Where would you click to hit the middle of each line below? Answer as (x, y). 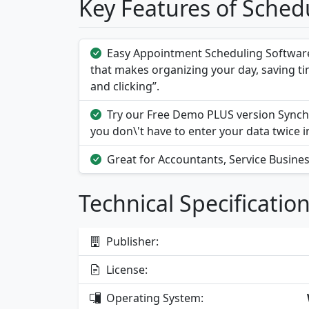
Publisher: (131, 242)
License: (126, 270)
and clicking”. (125, 87)
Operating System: (153, 298)
